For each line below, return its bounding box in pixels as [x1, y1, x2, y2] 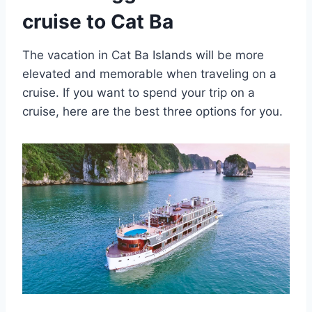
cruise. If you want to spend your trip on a [22, 85, 255, 100]
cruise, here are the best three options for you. [22, 104, 283, 118]
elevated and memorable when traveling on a [22, 66, 276, 81]
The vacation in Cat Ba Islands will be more [22, 47, 264, 62]
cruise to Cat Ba [22, 9, 173, 33]
